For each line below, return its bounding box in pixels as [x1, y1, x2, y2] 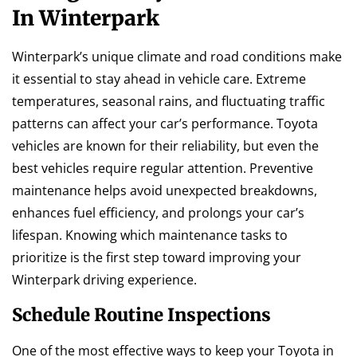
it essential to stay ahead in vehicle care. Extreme [12, 70, 306, 88]
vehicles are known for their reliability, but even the [12, 137, 319, 155]
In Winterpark [12, 5, 159, 32]
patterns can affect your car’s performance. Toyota [12, 115, 318, 133]
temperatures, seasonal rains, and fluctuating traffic [12, 92, 325, 111]
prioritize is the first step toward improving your [12, 249, 301, 267]
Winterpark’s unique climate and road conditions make [12, 48, 342, 66]
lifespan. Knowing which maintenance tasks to [12, 226, 288, 245]
